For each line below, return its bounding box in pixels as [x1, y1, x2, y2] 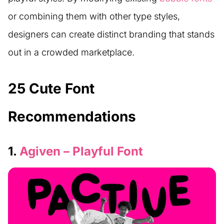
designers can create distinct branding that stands [8, 29, 214, 40]
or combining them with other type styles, [8, 11, 180, 22]
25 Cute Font [8, 80, 94, 97]
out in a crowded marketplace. [8, 47, 134, 58]
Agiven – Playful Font [19, 144, 143, 159]
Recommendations [8, 108, 136, 125]
